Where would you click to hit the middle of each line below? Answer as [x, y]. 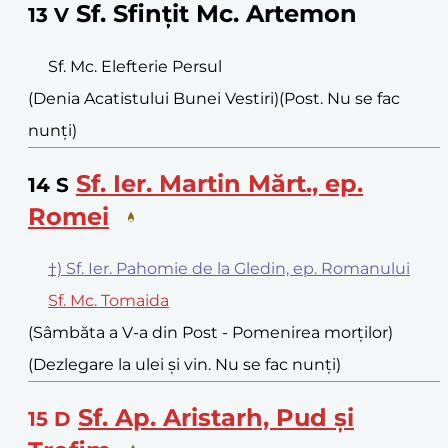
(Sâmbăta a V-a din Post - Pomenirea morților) [210, 332]
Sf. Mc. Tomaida [108, 300]
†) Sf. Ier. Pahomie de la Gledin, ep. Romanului [229, 268]
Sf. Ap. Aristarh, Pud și [216, 417]
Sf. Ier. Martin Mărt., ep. [219, 183]
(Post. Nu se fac [339, 98]
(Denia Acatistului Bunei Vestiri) [153, 98]
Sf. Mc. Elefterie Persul [135, 66]
